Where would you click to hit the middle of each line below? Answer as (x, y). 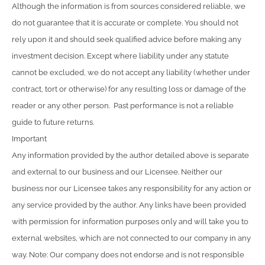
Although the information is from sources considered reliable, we (129, 7)
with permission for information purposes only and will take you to (130, 222)
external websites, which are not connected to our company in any (131, 238)
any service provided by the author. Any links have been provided (129, 205)
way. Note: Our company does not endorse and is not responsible (128, 255)
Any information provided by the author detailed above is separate (130, 156)
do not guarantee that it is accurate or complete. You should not (125, 23)
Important (29, 139)
